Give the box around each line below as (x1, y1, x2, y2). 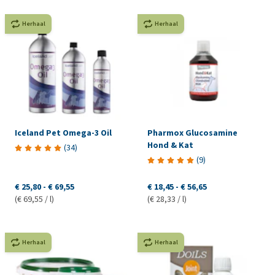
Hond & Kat (147, 139, 193, 152)
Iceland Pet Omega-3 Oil (15, 127, 112, 139)
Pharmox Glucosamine (147, 127, 238, 139)
